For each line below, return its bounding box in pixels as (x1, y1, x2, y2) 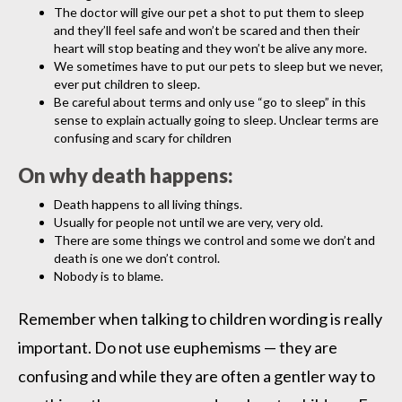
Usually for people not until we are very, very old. (54, 214, 323, 230)
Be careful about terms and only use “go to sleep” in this (54, 93, 366, 109)
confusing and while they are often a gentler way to (18, 366, 375, 387)
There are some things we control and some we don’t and (54, 232, 375, 248)
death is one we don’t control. (54, 249, 220, 266)
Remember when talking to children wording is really (18, 309, 382, 329)
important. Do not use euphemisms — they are (18, 337, 337, 358)
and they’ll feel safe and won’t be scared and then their (54, 22, 360, 38)
